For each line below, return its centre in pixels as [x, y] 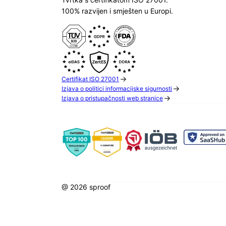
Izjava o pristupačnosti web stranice [112, 98]
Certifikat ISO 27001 [90, 79]
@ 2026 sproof [86, 187]
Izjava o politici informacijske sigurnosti [117, 89]
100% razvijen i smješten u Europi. [117, 11]
